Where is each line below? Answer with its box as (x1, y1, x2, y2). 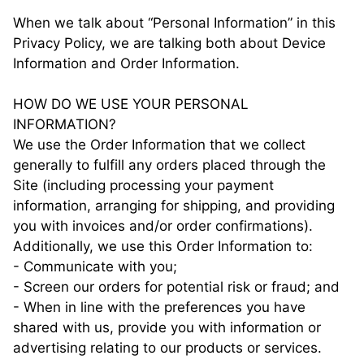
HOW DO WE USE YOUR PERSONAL (13, 96, 249, 112)
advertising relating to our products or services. (13, 340, 322, 356)
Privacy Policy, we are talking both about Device (13, 35, 326, 51)
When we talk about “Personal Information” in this (13, 15, 336, 31)
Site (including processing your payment (13, 177, 274, 193)
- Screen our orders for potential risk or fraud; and (13, 279, 340, 295)
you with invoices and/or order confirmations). (13, 218, 313, 234)
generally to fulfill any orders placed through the (13, 157, 326, 173)
